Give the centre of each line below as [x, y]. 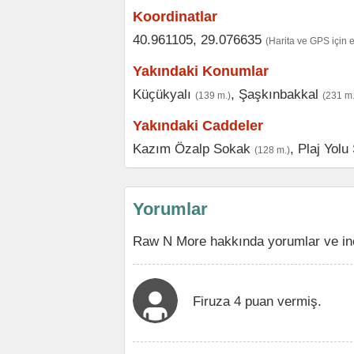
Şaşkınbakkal [279, 94]
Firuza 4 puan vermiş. [257, 301]
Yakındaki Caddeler [198, 126]
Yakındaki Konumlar [201, 71]
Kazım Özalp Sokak [192, 149]
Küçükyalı [162, 94]
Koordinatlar [175, 17]
